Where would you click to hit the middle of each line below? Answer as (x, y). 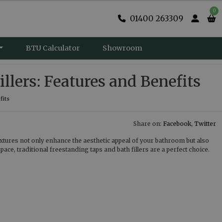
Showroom (123, 48)
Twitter (205, 124)
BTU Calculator (53, 48)
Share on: (148, 124)
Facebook (177, 124)
